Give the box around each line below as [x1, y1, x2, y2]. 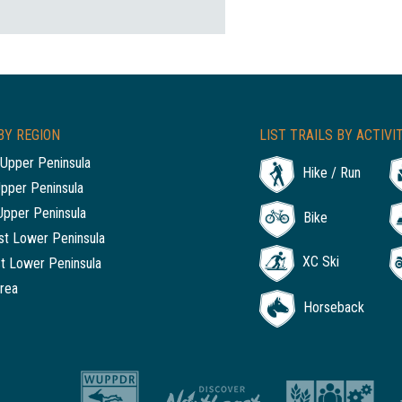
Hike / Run [301, 164, 361, 181]
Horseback [302, 299, 364, 316]
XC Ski [301, 253, 339, 270]
